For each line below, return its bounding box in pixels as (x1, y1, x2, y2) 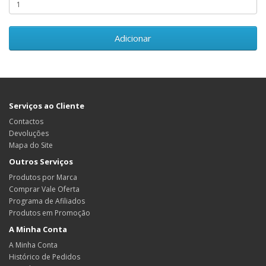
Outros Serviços (9, 156, 73, 167)
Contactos (9, 116, 43, 126)
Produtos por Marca (9, 172, 77, 182)
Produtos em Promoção (9, 208, 90, 218)
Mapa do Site (9, 140, 53, 150)
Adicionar (115, 32, 151, 44)
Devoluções (9, 128, 49, 138)
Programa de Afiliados (9, 196, 85, 206)
